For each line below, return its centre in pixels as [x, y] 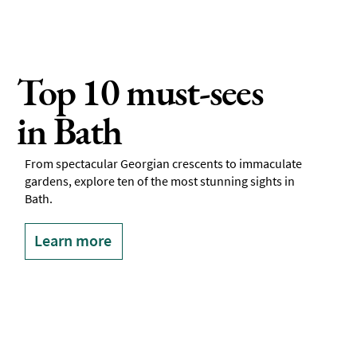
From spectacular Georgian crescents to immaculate [164, 164]
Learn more [73, 241]
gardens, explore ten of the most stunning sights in [160, 181]
